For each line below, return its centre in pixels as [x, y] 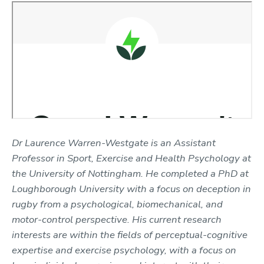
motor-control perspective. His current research [117, 219]
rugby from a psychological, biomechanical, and [117, 204]
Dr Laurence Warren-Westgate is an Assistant [114, 143]
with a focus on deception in [189, 189]
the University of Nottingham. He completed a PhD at [130, 173]
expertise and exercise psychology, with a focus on [124, 250]
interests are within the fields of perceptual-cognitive [130, 235]
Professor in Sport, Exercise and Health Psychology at [131, 158]
